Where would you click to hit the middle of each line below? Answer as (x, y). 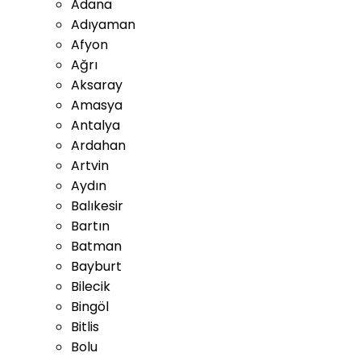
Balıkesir (97, 206)
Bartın (90, 226)
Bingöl (90, 307)
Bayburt (96, 266)
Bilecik (91, 286)
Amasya (97, 105)
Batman (96, 246)
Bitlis (85, 327)
